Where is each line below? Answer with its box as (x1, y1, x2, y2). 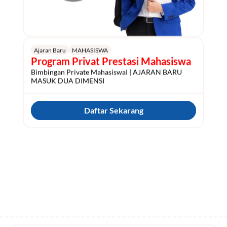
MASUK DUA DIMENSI (31, 76, 104, 85)
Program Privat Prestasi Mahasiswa (31, 55, 191, 67)
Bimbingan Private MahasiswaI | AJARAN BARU (31, 67, 182, 76)
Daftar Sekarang (84, 105, 143, 115)
